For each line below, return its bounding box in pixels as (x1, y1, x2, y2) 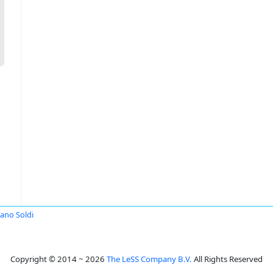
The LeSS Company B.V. (107, 253, 192, 264)
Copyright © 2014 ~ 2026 (10, 253, 107, 264)
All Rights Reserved (192, 253, 263, 264)
